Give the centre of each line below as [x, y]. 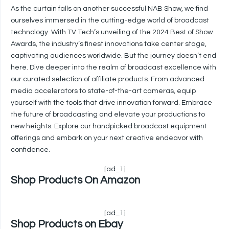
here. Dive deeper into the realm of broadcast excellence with [113, 67]
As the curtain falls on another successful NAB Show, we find [109, 9]
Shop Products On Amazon [75, 180]
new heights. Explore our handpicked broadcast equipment [109, 126]
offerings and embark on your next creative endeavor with [107, 138]
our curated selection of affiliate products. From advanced [108, 79]
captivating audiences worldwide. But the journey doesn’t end [113, 56]
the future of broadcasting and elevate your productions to [108, 114]
